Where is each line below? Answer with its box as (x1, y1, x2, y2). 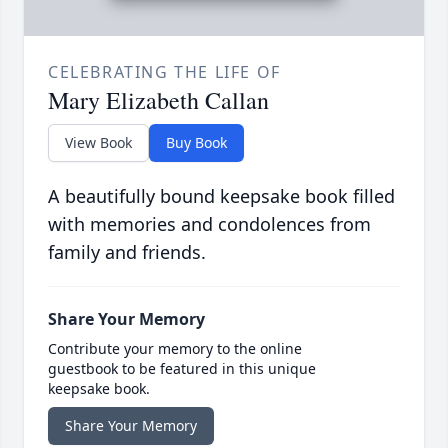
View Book (65, 132, 132, 152)
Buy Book (166, 132, 227, 152)
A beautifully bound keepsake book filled (48, 183, 395, 208)
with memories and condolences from (48, 211, 371, 236)
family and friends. (48, 239, 206, 264)
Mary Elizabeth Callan (48, 83, 269, 116)
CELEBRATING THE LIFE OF (48, 60, 281, 83)
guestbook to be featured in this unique (48, 358, 316, 378)
